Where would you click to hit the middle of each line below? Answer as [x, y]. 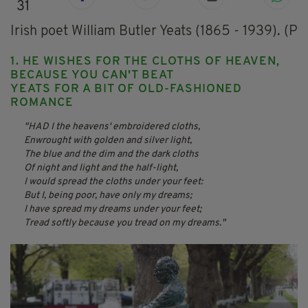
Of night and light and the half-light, [101, 168]
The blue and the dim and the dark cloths [111, 155]
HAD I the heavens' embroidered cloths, [114, 127]
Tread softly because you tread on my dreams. [123, 223]
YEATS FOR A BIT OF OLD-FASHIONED [126, 89]
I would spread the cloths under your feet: [113, 182]
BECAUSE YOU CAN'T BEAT [94, 76]
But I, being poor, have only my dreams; [108, 196]
